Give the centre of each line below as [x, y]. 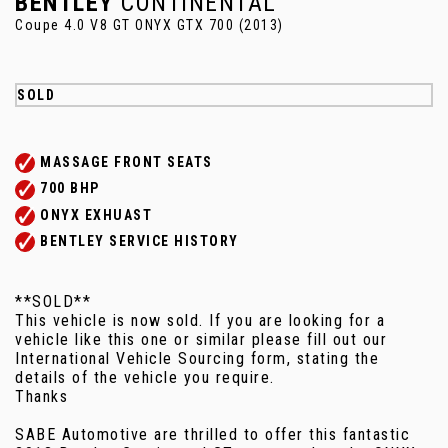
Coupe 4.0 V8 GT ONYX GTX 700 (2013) [149, 25]
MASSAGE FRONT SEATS [126, 162]
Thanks [41, 397]
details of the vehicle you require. [145, 378]
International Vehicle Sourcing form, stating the [197, 359]
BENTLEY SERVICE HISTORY [139, 240]
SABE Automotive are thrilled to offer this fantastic [212, 435]
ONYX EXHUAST [96, 214]
